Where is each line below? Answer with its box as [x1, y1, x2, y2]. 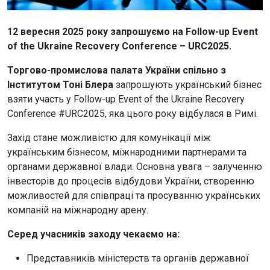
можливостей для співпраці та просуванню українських [7, 190, 260, 202]
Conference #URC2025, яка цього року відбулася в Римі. [7, 108, 258, 120]
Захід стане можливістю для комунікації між [7, 132, 211, 144]
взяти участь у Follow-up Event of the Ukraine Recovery [7, 93, 245, 105]
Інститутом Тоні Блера [7, 79, 113, 91]
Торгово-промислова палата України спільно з [7, 64, 226, 77]
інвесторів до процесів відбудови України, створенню [7, 175, 254, 187]
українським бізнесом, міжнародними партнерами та [7, 146, 246, 159]
